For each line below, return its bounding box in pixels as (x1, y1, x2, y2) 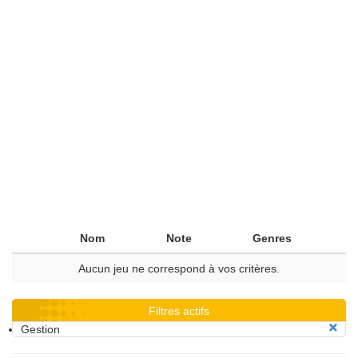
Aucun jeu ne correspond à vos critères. (78, 262, 280, 275)
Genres (253, 232, 292, 245)
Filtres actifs (149, 304, 209, 317)
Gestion (21, 323, 60, 336)
